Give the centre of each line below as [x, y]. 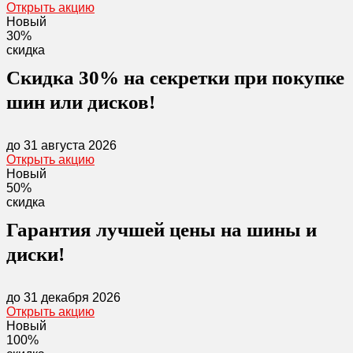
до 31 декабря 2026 [63, 297]
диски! [35, 254]
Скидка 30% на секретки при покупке [175, 78]
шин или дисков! [81, 102]
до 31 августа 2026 [61, 145]
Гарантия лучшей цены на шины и [162, 230]
